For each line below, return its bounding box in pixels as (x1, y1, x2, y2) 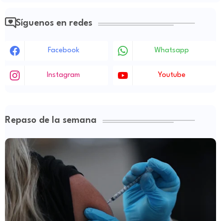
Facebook (47, 46, 79, 54)
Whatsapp (154, 46, 189, 54)
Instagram (47, 71, 80, 79)
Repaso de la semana (5, 115, 97, 125)
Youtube (157, 71, 185, 79)
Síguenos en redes (16, 18, 92, 28)
